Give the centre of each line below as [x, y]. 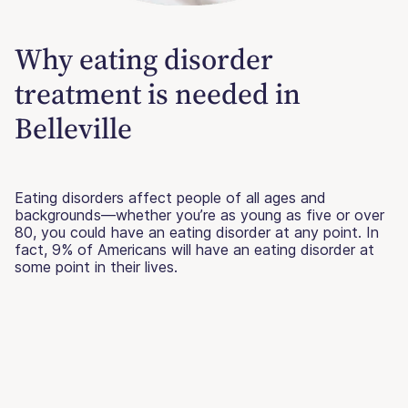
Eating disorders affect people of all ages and [170, 197]
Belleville [73, 128]
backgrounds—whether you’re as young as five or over [199, 214]
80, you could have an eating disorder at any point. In [197, 232]
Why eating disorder [144, 59]
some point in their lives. [96, 266]
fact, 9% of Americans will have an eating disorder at [194, 249]
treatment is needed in [158, 93]
